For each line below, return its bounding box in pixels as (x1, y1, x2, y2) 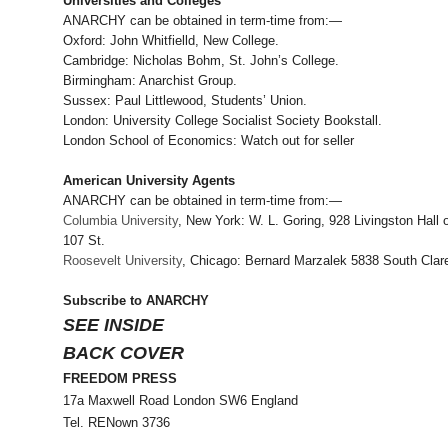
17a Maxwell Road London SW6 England (62, 393, 298, 409)
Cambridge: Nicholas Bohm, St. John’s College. (62, 53, 339, 69)
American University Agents (62, 173, 235, 189)
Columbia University (62, 213, 178, 229)
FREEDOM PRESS (62, 371, 177, 387)
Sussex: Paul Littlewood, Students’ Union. (62, 93, 307, 109)
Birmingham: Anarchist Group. (62, 73, 237, 89)
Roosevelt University (62, 253, 182, 269)
